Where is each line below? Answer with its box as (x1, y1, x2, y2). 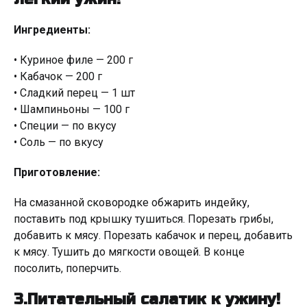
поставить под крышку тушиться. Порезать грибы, (14, 212, 273, 225)
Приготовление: (14, 166, 100, 179)
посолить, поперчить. (14, 262, 121, 275)
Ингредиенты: (14, 23, 90, 36)
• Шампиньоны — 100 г (14, 103, 130, 116)
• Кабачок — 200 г (14, 70, 102, 83)
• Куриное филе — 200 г (14, 53, 133, 66)
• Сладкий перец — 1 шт (14, 86, 135, 99)
